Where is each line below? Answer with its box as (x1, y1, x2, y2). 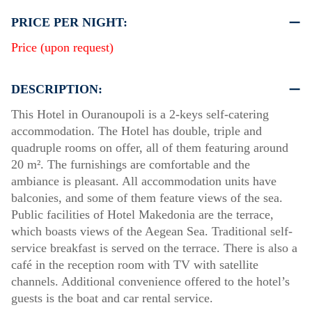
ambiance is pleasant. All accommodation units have (11, 173, 276, 188)
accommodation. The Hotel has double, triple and (11, 123, 262, 138)
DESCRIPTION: (11, 81, 102, 96)
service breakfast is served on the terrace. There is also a (11, 240, 297, 255)
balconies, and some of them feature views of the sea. (11, 190, 283, 205)
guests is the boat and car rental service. (11, 290, 213, 305)
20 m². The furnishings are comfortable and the (11, 157, 250, 171)
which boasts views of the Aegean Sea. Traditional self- (11, 224, 292, 238)
